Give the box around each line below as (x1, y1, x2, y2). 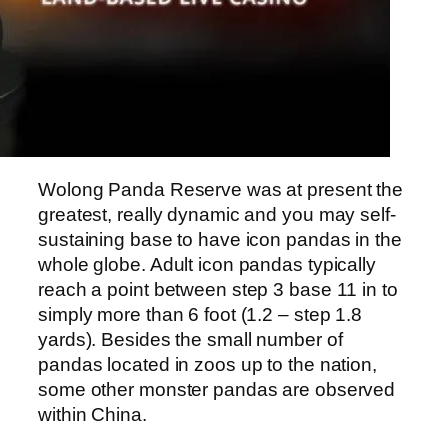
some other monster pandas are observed (38, 378, 396, 400)
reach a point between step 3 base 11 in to (38, 278, 398, 300)
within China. (38, 403, 147, 425)
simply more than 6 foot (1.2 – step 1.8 (38, 303, 363, 325)
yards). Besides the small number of (38, 328, 343, 350)
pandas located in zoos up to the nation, (38, 353, 377, 375)
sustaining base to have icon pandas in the (38, 228, 402, 250)
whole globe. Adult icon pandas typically (38, 253, 376, 275)
